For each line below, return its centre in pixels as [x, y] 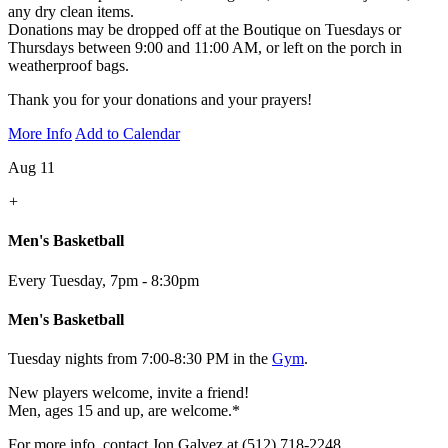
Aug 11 [31, 168]
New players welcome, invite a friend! [130, 393]
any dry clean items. [73, 12]
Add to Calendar [127, 134]
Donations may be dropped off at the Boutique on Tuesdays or [204, 30]
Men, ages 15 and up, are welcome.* [124, 411]
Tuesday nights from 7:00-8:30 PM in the [140, 359]
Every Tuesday [55, 280]
